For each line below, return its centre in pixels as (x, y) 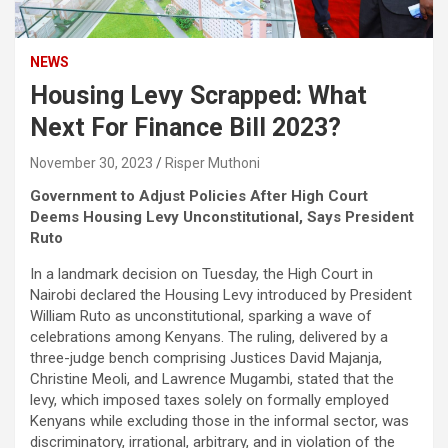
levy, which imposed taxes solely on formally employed (209, 399)
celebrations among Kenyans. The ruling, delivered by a (209, 336)
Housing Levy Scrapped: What (198, 95)
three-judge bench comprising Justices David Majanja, (206, 357)
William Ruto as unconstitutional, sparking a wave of (201, 315)
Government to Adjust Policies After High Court (199, 195)
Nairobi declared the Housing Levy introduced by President (221, 294)
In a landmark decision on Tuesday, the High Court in (201, 273)
